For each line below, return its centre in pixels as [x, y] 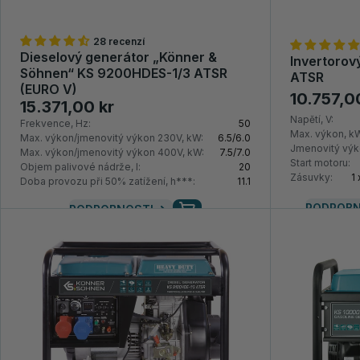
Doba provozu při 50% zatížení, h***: [108, 182]
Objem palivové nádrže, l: [80, 167]
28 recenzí [119, 42]
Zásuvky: [311, 178]
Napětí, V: [311, 120]
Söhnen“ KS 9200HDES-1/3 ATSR [124, 74]
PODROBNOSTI [111, 210]
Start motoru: [320, 163]
